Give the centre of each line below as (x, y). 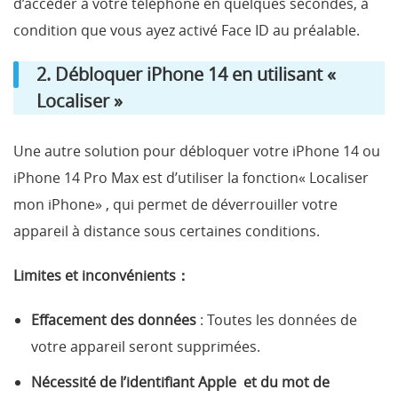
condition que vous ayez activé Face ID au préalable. (187, 30)
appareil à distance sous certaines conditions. (168, 231)
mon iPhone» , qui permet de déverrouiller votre (175, 204)
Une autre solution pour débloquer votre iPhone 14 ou (197, 151)
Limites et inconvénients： (102, 275)
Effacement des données (114, 320)
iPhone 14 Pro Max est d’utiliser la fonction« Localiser (191, 178)
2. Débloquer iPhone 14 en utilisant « (186, 74)
